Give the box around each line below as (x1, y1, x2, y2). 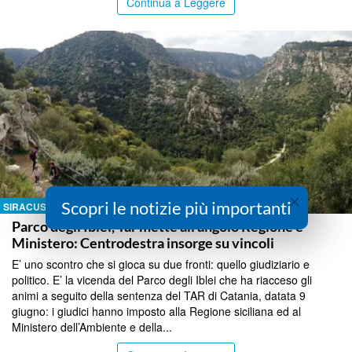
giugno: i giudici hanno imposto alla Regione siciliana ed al (12, 302, 301, 319)
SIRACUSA (3, 199, 53, 214)
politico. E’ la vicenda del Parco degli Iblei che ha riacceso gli (12, 271, 312, 288)
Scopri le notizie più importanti (61, 196, 291, 218)
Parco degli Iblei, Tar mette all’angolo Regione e (12, 217, 303, 235)
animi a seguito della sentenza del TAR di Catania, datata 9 (12, 287, 306, 303)
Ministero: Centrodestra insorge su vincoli (12, 233, 274, 251)
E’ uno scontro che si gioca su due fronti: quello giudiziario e (12, 255, 310, 272)
